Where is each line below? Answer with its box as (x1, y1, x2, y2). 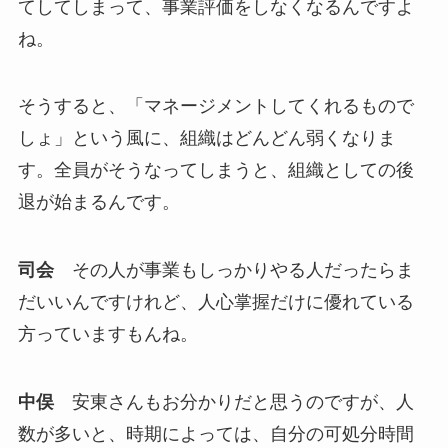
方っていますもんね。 (17, 324, 198, 345)
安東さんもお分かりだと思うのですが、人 (53, 392, 414, 413)
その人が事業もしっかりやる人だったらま (53, 260, 414, 281)
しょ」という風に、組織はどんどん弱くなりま (17, 128, 396, 149)
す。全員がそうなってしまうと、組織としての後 (17, 160, 414, 181)
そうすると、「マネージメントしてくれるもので (17, 96, 414, 117)
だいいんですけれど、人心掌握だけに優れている (17, 292, 414, 313)
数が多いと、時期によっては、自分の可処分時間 (17, 424, 414, 445)
